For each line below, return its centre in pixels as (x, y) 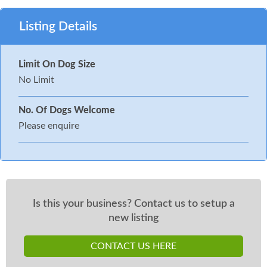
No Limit (36, 80)
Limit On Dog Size (57, 64)
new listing (133, 218)
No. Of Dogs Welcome (67, 110)
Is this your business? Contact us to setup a (133, 203)
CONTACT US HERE (133, 246)
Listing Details (58, 26)
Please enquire (49, 125)
